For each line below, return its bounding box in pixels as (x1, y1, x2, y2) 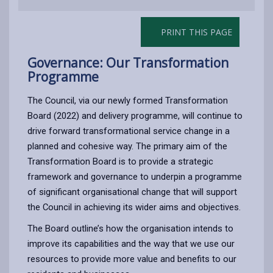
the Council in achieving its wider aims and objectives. (27, 201, 241, 213)
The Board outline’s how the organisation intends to (27, 222, 233, 234)
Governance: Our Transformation (27, 54, 229, 71)
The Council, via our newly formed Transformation (27, 94, 228, 106)
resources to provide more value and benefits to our (27, 253, 236, 264)
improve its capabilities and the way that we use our (27, 238, 235, 249)
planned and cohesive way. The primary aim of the (27, 140, 227, 152)
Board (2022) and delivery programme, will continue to (27, 110, 243, 121)
